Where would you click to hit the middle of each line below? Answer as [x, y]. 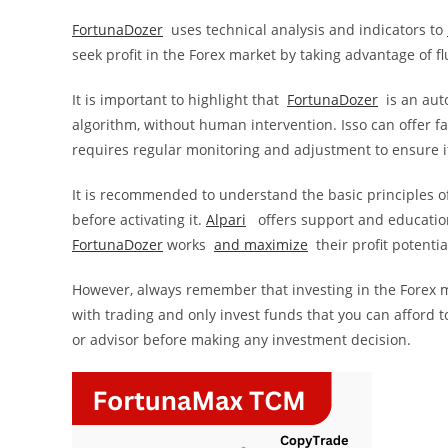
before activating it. [139, 219]
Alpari [226, 219]
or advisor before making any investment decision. [241, 339]
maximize [276, 244]
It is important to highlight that [179, 99]
